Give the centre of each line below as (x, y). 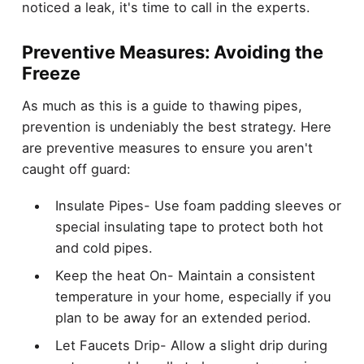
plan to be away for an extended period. (183, 318)
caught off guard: (76, 169)
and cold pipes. (104, 247)
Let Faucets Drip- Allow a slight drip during (191, 346)
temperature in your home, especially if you (193, 297)
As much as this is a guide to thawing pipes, (162, 106)
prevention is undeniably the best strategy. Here (176, 127)
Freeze (51, 73)
